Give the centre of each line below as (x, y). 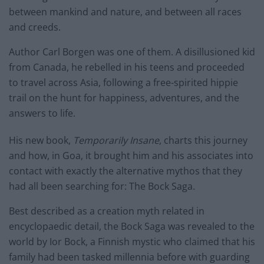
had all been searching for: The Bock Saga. (102, 187)
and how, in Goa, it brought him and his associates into (131, 156)
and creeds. (35, 27)
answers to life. (42, 113)
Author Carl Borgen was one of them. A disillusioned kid (132, 52)
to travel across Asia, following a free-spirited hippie (123, 83)
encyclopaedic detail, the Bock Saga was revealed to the (132, 227)
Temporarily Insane (116, 141)
